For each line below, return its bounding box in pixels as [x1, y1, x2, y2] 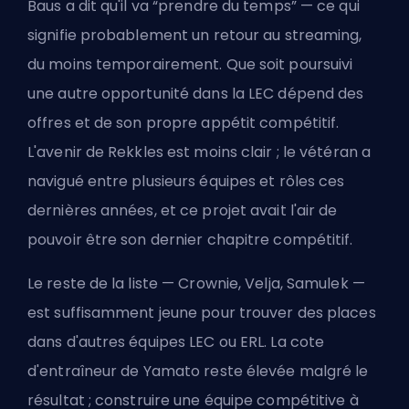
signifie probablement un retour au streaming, [27, 24, 362, 46]
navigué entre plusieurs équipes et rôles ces [27, 170, 345, 192]
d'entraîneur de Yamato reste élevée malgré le [27, 360, 369, 382]
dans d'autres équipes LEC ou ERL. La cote [27, 330, 325, 352]
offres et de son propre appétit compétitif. [27, 111, 340, 133]
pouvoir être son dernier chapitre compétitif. [27, 228, 353, 250]
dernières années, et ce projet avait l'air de [27, 199, 338, 221]
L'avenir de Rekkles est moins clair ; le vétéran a [27, 141, 372, 163]
